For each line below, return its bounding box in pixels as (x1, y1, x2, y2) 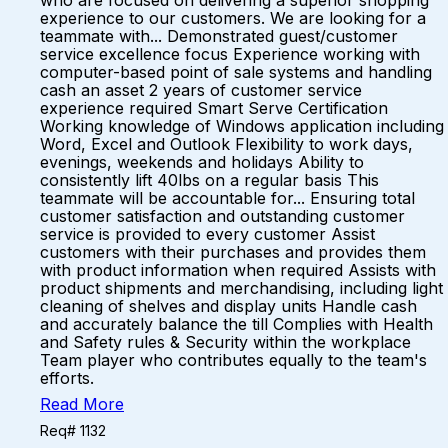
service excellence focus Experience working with (40, 44, 420, 64)
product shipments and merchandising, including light (40, 278, 443, 298)
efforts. (40, 368, 104, 388)
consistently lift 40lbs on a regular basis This (40, 170, 379, 190)
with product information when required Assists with (40, 260, 436, 280)
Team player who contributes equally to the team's (40, 350, 427, 370)
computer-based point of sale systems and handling (40, 62, 432, 82)
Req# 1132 (40, 422, 106, 439)
